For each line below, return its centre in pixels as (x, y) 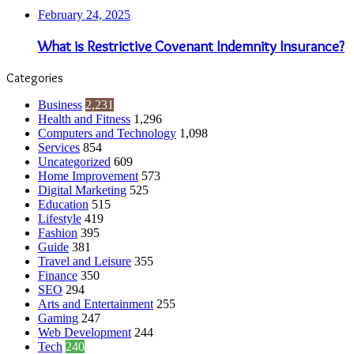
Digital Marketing (82, 190)
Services (59, 147)
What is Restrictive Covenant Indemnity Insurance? (191, 46)
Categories (35, 77)
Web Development (85, 332)
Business (60, 104)
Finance (58, 275)
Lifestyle (60, 218)
